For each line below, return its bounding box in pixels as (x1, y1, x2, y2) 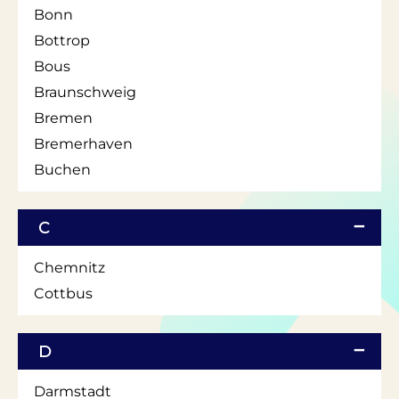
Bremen (34, 109, 93, 126)
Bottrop (34, 31, 90, 49)
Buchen (34, 160, 91, 178)
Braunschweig (34, 83, 136, 101)
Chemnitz (34, 258, 105, 276)
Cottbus (34, 284, 93, 302)
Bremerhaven (34, 134, 133, 152)
